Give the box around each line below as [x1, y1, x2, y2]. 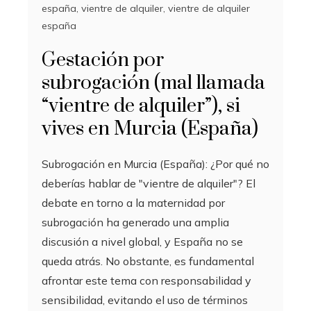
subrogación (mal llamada [42, 71, 265, 96]
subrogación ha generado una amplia [42, 215, 229, 230]
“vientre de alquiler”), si [42, 94, 240, 119]
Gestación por [42, 48, 164, 73]
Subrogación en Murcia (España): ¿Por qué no [42, 157, 269, 171]
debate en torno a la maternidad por [42, 196, 225, 210]
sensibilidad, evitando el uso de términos [42, 293, 248, 308]
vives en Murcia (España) [42, 117, 258, 142]
